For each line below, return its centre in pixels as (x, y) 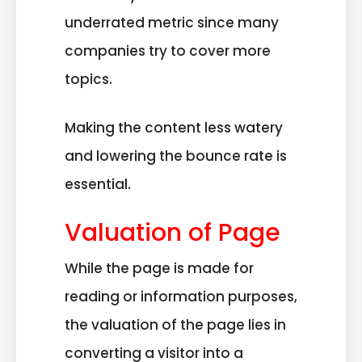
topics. (90, 79)
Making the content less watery (174, 128)
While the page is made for (159, 268)
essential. (98, 185)
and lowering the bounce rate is (176, 156)
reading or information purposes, (181, 296)
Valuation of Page (173, 232)
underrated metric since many (172, 22)
